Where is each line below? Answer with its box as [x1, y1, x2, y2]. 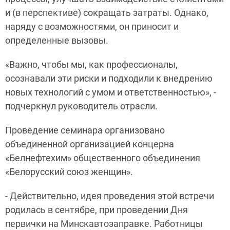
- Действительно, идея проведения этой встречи [5, 190, 214, 201]
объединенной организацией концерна [5, 139, 174, 149]
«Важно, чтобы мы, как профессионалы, [5, 59, 178, 70]
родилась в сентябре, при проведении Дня [5, 204, 188, 215]
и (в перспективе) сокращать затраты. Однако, [5, 7, 208, 18]
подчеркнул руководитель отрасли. [5, 101, 158, 111]
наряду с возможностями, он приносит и [5, 21, 179, 32]
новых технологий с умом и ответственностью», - [5, 87, 216, 98]
